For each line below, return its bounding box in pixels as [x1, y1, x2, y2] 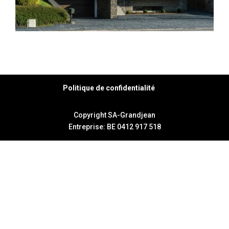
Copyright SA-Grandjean [74, 110, 155, 119]
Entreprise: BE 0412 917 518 [68, 122, 161, 131]
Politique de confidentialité [63, 83, 155, 92]
